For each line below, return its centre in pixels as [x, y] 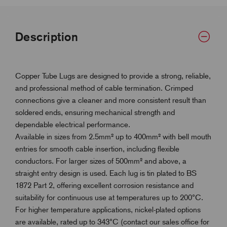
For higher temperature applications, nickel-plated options [108, 210]
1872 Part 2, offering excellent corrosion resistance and [104, 185]
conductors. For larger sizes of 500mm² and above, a [101, 161]
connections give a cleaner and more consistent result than [111, 100]
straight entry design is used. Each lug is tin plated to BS [106, 173]
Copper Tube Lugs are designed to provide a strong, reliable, [113, 76]
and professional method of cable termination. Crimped [104, 88]
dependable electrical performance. [73, 124]
